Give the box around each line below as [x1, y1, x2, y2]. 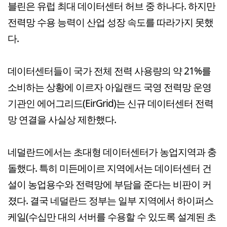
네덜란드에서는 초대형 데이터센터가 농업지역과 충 [8, 145, 216, 159]
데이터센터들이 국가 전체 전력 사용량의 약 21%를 [8, 64, 211, 78]
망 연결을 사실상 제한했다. [8, 112, 116, 127]
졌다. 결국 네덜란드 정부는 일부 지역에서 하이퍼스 [8, 194, 213, 208]
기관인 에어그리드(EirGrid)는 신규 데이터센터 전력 [8, 96, 213, 110]
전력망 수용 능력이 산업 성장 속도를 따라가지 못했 [8, 15, 213, 29]
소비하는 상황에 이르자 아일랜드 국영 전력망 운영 [8, 80, 211, 94]
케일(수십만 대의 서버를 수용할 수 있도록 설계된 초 [8, 210, 216, 224]
